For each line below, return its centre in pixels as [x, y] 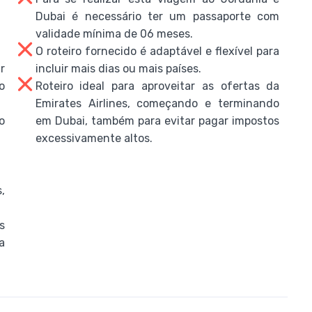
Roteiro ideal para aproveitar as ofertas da [157, 86]
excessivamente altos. [94, 138]
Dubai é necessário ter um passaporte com [157, 16]
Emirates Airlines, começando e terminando [157, 103]
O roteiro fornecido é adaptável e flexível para [157, 51]
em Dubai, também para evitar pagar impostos [157, 121]
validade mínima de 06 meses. [114, 34]
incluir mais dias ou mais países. [118, 69]
